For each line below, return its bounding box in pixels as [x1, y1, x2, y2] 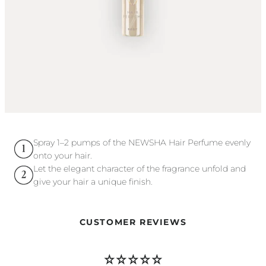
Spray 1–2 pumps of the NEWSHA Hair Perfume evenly [33, 137, 251, 148]
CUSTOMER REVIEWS [79, 217, 187, 227]
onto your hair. [33, 150, 92, 161]
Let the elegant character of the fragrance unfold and [33, 163, 246, 174]
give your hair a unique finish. [33, 176, 153, 187]
